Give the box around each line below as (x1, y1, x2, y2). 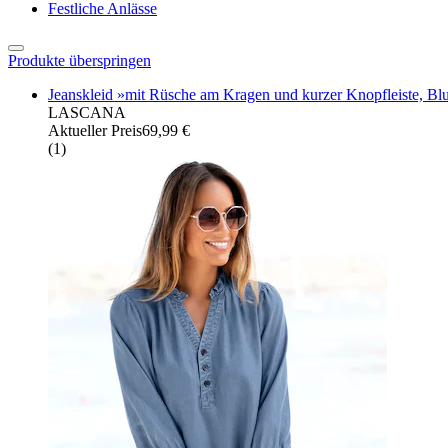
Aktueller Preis (48, 121, 142, 139)
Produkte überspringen (8, 51, 151, 69)
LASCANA (48, 103, 126, 121)
